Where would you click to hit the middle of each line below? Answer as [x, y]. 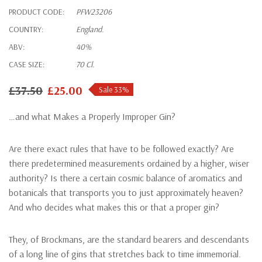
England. [90, 29]
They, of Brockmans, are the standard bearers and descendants [129, 239]
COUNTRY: [26, 29]
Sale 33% [114, 89]
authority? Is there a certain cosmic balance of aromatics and [125, 177]
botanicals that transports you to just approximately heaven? [126, 192]
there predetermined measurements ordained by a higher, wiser [129, 163]
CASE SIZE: [27, 64]
